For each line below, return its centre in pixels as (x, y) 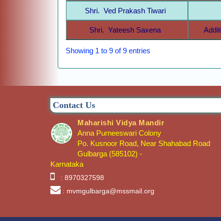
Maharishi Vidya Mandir (121, 122)
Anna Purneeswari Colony (119, 133)
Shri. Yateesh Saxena (127, 30)
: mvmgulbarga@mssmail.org (109, 191)
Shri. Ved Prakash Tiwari (127, 10)
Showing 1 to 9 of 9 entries (108, 51)
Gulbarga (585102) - (110, 153)
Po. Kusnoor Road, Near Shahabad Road (144, 143)
